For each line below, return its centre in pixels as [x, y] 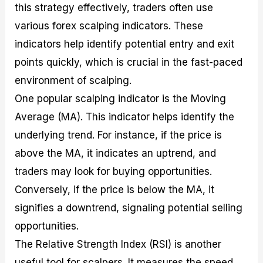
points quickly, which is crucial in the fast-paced [129, 63]
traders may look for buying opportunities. [114, 172]
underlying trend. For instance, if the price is [119, 135]
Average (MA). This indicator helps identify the [125, 117]
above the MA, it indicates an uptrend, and [116, 154]
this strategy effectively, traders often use [114, 8]
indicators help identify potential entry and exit [125, 44]
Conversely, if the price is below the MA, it [115, 190]
